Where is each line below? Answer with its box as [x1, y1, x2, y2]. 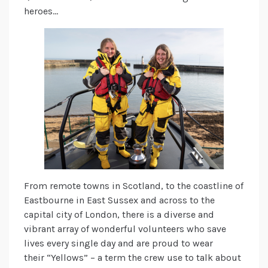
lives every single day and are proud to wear [24, 237, 213, 249]
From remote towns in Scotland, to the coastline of [24, 180, 243, 192]
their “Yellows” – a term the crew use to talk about [24, 252, 241, 264]
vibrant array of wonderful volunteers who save [24, 223, 226, 235]
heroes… [24, 5, 58, 17]
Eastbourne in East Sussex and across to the [24, 194, 215, 206]
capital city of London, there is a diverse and [24, 209, 214, 221]
